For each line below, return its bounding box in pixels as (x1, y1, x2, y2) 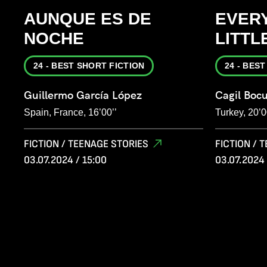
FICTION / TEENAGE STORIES (24, 138, 148, 151)
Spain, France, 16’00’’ (24, 107, 117, 118)
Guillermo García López (24, 89, 142, 102)
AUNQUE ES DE (24, 10, 151, 29)
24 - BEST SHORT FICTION (33, 61, 145, 71)
